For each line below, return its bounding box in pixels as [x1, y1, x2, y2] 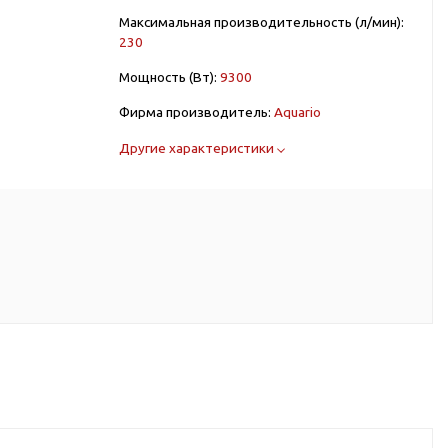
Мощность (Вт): [119, 69, 217, 85]
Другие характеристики [119, 140, 277, 156]
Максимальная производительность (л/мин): [119, 14, 404, 30]
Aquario [274, 104, 321, 120]
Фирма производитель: [119, 104, 271, 120]
